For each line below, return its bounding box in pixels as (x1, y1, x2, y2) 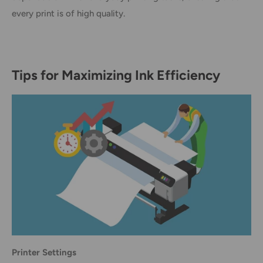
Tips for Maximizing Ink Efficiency (12, 67, 220, 84)
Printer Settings (12, 247, 76, 258)
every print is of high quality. (12, 8, 125, 19)
